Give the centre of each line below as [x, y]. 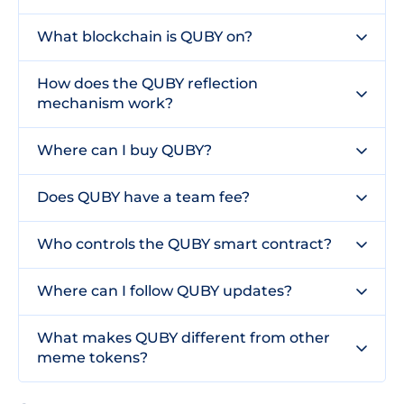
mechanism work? [105, 103]
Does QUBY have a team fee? [143, 197]
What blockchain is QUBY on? [145, 37]
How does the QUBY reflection [147, 83]
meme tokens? [92, 358]
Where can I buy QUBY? [124, 150]
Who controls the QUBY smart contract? [184, 244]
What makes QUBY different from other [184, 338]
